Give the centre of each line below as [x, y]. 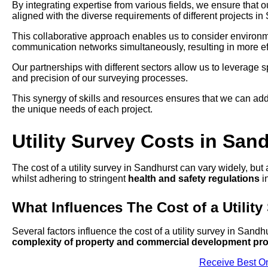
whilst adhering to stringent [70, 179]
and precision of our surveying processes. [100, 78]
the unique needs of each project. [82, 109]
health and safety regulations [194, 179]
